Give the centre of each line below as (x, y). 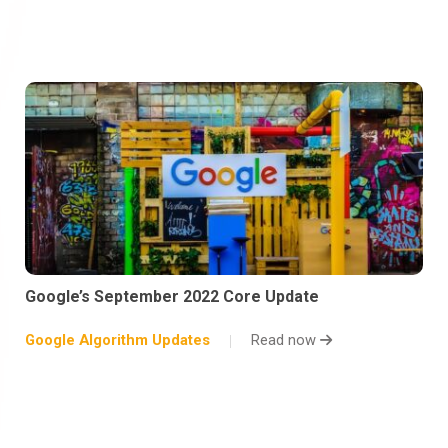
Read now (285, 340)
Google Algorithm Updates (117, 340)
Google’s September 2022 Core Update (172, 297)
